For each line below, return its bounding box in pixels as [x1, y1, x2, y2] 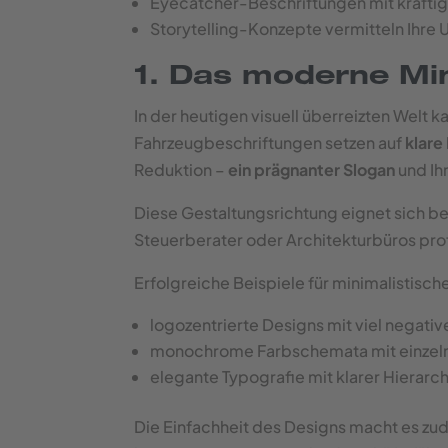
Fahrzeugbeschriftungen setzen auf [134, 132, 406, 153]
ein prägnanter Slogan [228, 159, 396, 180]
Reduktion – [134, 159, 229, 180]
